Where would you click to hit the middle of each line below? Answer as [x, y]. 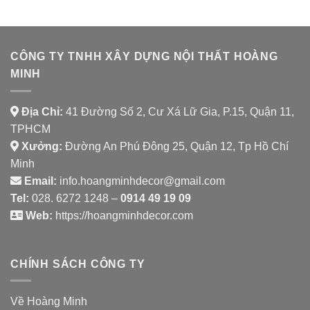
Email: [39, 181]
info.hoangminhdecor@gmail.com [141, 181]
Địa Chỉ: [41, 111]
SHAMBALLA [122, 24]
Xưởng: [40, 146]
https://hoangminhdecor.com [123, 215]
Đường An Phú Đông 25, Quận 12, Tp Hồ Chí [175, 146]
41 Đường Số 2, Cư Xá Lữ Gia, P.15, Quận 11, [179, 111]
